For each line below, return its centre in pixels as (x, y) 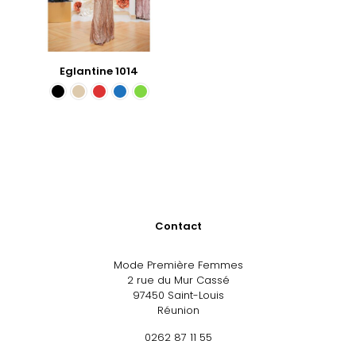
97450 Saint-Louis (178, 295)
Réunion (178, 310)
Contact (178, 226)
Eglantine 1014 (99, 71)
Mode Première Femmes (178, 265)
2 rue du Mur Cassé (178, 280)
